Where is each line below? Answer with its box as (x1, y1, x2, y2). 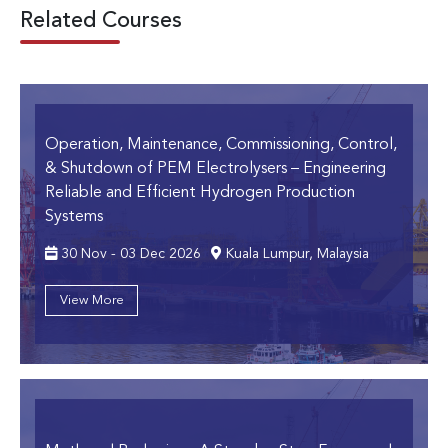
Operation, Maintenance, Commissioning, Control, (45, 136, 397, 153)
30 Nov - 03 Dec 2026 (57, 246, 201, 261)
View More (59, 293, 124, 307)
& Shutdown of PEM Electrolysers (45, 160, 291, 177)
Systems (45, 208, 103, 225)
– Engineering (291, 160, 386, 177)
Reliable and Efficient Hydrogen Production (45, 184, 355, 201)
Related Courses (20, 10, 182, 33)
